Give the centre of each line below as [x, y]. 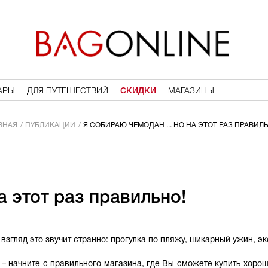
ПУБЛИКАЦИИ [50, 125]
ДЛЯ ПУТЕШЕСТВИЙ [67, 91]
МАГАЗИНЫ [191, 91]
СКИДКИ [138, 91]
